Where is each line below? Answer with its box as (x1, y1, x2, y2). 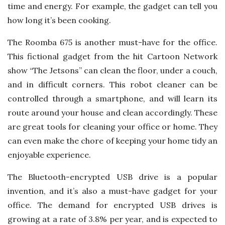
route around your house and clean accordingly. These (8, 107, 217, 118)
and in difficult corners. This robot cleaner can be (8, 79, 217, 89)
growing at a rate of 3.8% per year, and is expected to (8, 213, 217, 224)
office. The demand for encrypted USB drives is (8, 199, 217, 210)
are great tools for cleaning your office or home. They (8, 121, 217, 132)
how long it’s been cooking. (8, 15, 111, 25)
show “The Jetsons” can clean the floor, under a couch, (8, 65, 217, 75)
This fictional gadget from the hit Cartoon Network (8, 51, 217, 61)
